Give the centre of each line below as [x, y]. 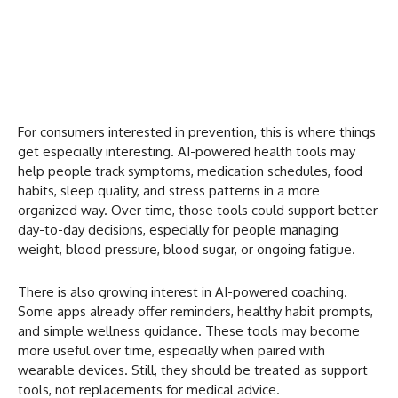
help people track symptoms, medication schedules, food [190, 171]
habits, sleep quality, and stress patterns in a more [169, 191]
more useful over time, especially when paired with [171, 351]
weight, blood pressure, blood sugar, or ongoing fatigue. [187, 250]
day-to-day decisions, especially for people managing [178, 230]
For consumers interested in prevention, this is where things [197, 132]
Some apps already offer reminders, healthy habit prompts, [195, 312]
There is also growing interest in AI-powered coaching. [183, 292]
